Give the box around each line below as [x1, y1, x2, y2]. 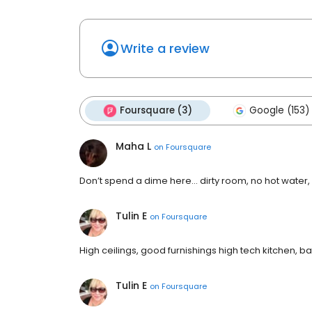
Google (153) [249, 104, 309, 118]
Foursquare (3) [120, 104, 192, 118]
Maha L [116, 139, 151, 154]
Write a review [120, 40, 210, 58]
